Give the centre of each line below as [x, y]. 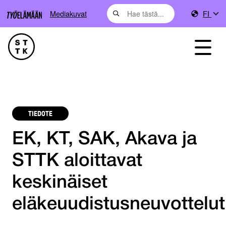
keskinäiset [60, 183]
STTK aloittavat [77, 161]
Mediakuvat [68, 13]
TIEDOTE [40, 113]
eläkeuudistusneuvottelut [119, 205]
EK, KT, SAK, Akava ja [104, 140]
